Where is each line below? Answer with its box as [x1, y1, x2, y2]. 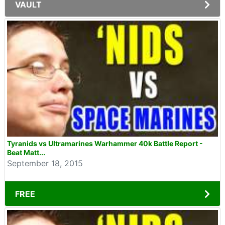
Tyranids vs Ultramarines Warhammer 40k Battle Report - [7, 139, 203, 148]
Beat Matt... [7, 148, 45, 157]
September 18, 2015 [7, 158, 83, 168]
